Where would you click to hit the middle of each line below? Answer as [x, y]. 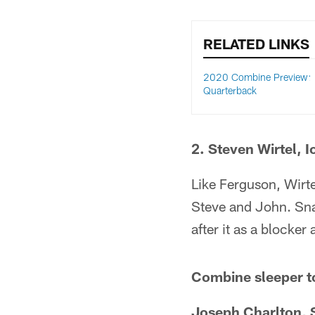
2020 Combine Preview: [257, 77]
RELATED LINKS [256, 44]
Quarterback [230, 90]
